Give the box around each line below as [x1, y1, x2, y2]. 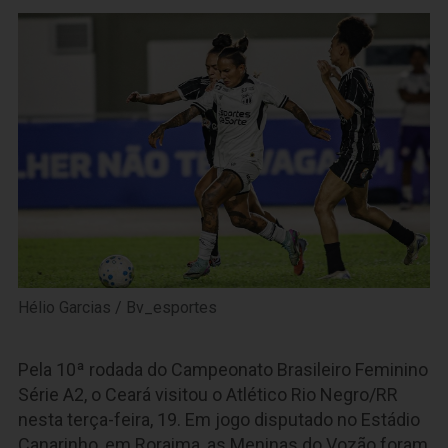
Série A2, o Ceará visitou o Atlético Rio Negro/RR [18, 383, 398, 405]
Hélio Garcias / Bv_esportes [18, 297, 217, 317]
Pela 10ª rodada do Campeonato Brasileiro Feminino [18, 358, 428, 380]
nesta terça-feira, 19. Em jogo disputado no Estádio [18, 408, 420, 430]
